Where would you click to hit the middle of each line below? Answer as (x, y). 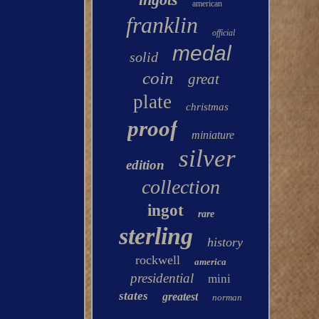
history (225, 242)
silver (207, 158)
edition (145, 165)
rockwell (157, 260)
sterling (156, 236)
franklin (162, 25)
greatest (181, 297)
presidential (162, 278)
